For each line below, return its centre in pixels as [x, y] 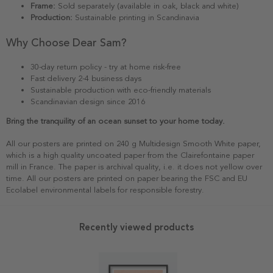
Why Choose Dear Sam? [66, 43]
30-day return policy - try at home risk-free [106, 67]
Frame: [43, 6]
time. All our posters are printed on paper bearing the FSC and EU [127, 179]
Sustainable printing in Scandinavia [136, 18]
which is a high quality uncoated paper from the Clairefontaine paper [130, 156]
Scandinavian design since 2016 [88, 102]
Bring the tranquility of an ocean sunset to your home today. [115, 122]
